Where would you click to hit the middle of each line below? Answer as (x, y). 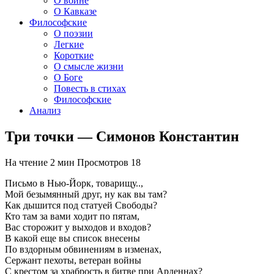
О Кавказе (75, 11)
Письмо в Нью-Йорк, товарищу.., (74, 183)
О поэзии (73, 33)
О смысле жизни (89, 66)
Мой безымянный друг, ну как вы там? (86, 194)
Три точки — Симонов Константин (122, 136)
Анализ (45, 110)
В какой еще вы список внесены (72, 238)
